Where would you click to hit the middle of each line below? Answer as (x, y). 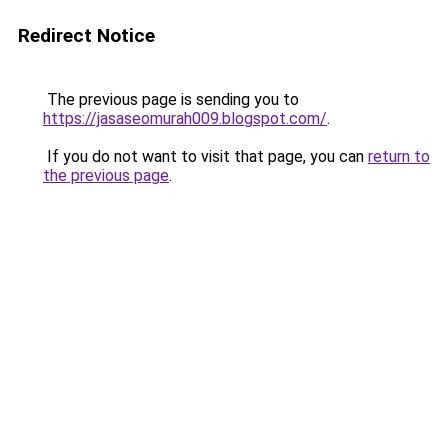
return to (399, 156)
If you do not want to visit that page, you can (205, 156)
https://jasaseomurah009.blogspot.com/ (185, 118)
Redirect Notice (86, 35)
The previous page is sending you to (171, 99)
